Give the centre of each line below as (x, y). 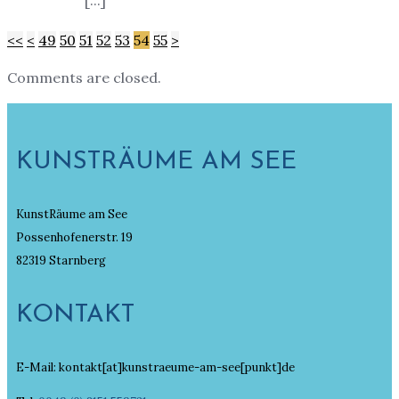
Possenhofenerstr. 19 (74, 238)
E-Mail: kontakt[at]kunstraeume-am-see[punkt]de (155, 368)
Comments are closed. (84, 78)
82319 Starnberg (61, 261)
